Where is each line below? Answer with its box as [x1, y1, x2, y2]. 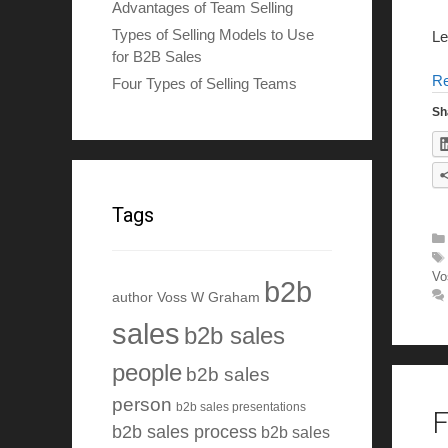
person [112, 393, 172, 416]
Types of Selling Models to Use [112, 26, 314, 44]
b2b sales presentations [176, 400, 306, 414]
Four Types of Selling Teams [112, 75, 297, 93]
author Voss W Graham [112, 289, 260, 306]
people [112, 359, 182, 387]
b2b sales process [112, 422, 257, 443]
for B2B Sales [112, 48, 202, 66]
